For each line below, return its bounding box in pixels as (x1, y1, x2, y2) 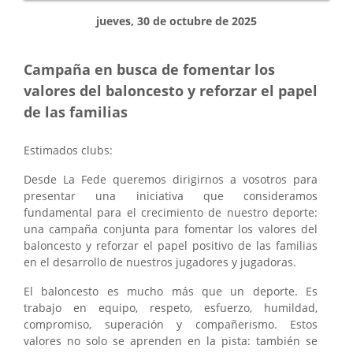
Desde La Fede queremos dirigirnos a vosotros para (24, 171, 318, 187)
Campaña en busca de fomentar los (24, 59, 275, 79)
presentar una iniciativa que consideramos (24, 188, 318, 203)
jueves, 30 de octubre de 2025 (96, 13, 257, 28)
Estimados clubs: (24, 142, 113, 158)
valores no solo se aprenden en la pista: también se (24, 333, 318, 348)
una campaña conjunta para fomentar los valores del (24, 221, 318, 236)
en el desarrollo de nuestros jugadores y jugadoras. (24, 254, 296, 269)
